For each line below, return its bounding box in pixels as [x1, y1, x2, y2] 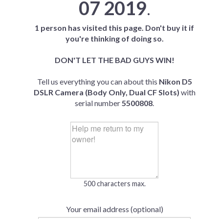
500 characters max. [83, 179, 146, 188]
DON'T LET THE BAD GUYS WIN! [54, 55, 175, 65]
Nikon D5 [158, 77, 192, 86]
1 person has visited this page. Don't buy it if [35, 23, 194, 32]
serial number [75, 98, 122, 108]
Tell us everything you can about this [37, 77, 159, 86]
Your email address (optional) [66, 204, 163, 214]
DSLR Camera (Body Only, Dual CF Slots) [33, 88, 179, 97]
